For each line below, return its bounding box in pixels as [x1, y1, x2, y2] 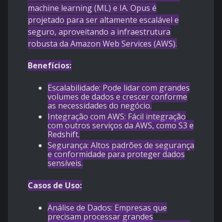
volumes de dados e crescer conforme [48, 91, 187, 103]
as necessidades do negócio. [48, 100, 152, 111]
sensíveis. [48, 158, 83, 169]
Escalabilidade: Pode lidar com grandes [48, 82, 190, 94]
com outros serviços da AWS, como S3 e [48, 120, 194, 131]
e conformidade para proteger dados [48, 149, 185, 160]
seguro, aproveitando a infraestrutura [28, 26, 170, 38]
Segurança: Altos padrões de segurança [48, 140, 194, 151]
